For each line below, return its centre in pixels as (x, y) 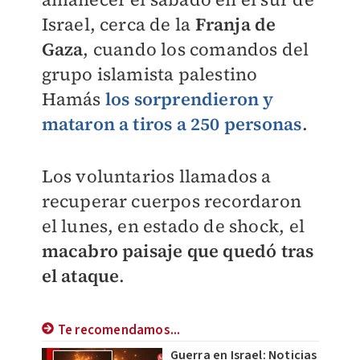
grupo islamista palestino (149, 74)
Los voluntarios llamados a (156, 176)
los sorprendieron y (189, 99)
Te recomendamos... (119, 330)
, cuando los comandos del (196, 49)
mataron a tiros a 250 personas (172, 124)
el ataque (80, 276)
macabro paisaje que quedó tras (178, 251)
